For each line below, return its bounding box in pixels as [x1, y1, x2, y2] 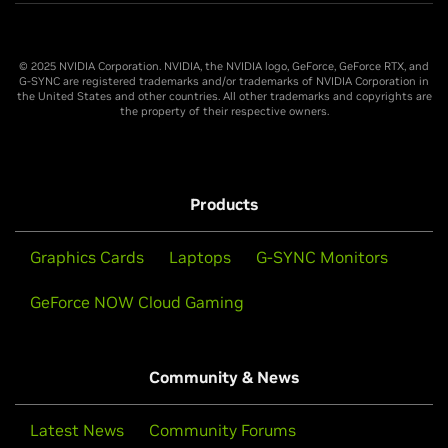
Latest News [30, 419, 124, 440]
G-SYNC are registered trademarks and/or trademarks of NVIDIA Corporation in [19, 73, 429, 88]
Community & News [149, 366, 299, 387]
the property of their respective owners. [119, 103, 329, 118]
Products [190, 193, 258, 214]
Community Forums [149, 419, 296, 440]
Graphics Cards [30, 246, 144, 267]
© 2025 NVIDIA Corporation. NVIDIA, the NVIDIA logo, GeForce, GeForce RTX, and [19, 58, 429, 73]
